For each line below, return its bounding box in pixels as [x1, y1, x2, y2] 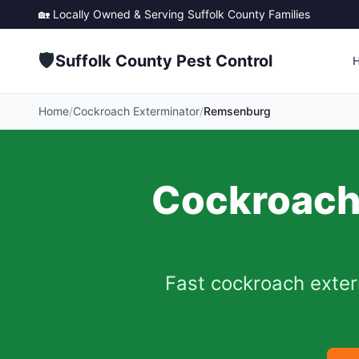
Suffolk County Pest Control [55, 51, 272, 71]
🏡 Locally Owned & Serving [38, 7, 188, 21]
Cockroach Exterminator [73, 104, 200, 118]
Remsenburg [204, 104, 271, 118]
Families [265, 7, 310, 21]
